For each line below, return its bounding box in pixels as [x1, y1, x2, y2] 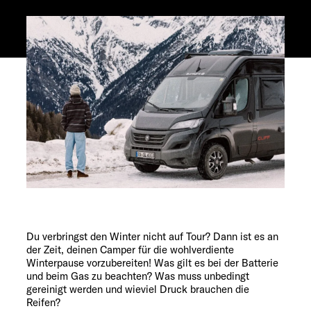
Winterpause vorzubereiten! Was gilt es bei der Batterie [26, 255, 278, 269]
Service [26, 6, 113, 27]
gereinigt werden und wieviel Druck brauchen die [26, 282, 249, 296]
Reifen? [26, 295, 60, 309]
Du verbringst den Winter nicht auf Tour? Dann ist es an [26, 229, 278, 243]
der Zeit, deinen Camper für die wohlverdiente [26, 242, 234, 256]
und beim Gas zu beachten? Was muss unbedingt [26, 269, 249, 283]
